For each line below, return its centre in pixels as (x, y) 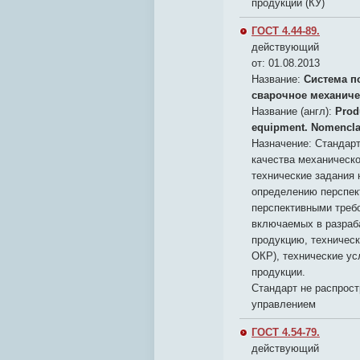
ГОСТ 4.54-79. (286, 332)
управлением (284, 304)
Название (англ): (292, 111)
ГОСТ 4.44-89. (286, 31)
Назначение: (283, 143)
